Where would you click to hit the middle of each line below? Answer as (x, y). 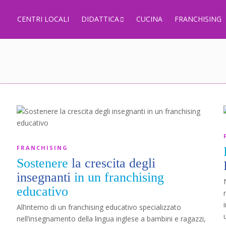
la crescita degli (114, 163)
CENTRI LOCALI (43, 19)
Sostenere (44, 163)
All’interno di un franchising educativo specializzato (99, 207)
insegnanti (44, 177)
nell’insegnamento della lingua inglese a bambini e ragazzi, (111, 219)
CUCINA (149, 19)
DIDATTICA (100, 19)
